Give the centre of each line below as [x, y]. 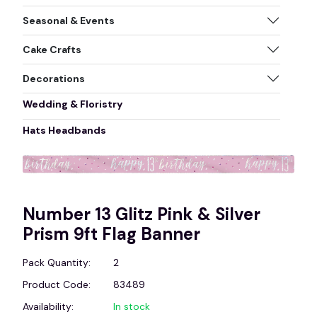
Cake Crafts [52, 49]
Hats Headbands [64, 130]
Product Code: [57, 284]
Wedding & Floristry [73, 104]
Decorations [54, 78]
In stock [132, 306]
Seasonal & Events [69, 20]
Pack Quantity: [57, 262]
